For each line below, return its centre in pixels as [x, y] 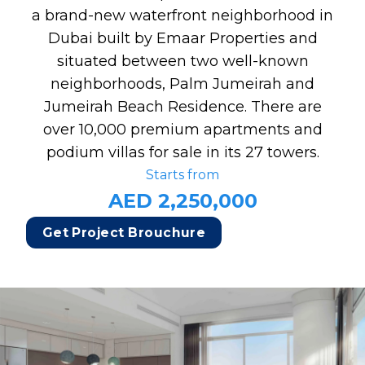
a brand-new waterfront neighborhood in [182, 15]
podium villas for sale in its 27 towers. [182, 152]
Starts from [182, 175]
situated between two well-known [182, 61]
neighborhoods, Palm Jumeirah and [182, 84]
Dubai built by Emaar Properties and [182, 38]
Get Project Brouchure [124, 233]
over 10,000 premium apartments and [182, 129]
